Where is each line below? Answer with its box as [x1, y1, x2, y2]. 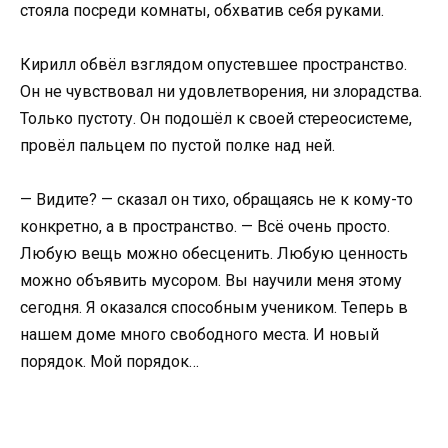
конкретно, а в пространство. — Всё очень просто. [20, 217, 390, 237]
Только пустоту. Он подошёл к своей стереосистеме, [20, 108, 412, 128]
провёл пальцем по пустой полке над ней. [20, 135, 335, 155]
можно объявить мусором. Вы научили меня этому [20, 271, 402, 291]
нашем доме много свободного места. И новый [20, 325, 379, 345]
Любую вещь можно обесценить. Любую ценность [20, 244, 408, 264]
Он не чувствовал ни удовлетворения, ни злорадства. [20, 81, 422, 101]
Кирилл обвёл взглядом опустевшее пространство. [20, 54, 407, 74]
